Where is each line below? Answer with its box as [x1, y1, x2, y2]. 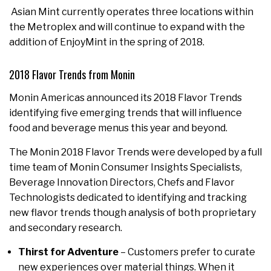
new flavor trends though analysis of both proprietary [9, 206, 256, 218]
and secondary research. [9, 221, 122, 233]
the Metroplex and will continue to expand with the [9, 21, 245, 33]
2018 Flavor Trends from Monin [9, 66, 135, 82]
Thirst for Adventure [18, 246, 119, 258]
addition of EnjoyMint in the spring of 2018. [9, 36, 204, 48]
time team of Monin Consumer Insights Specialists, [9, 161, 242, 173]
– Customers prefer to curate [119, 246, 255, 258]
